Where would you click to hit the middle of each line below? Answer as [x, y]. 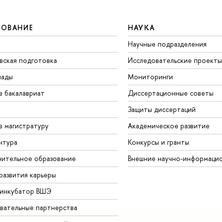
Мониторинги [150, 76]
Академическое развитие [168, 125]
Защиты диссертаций [162, 109]
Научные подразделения [167, 44]
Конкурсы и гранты [158, 142]
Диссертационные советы [170, 93]
